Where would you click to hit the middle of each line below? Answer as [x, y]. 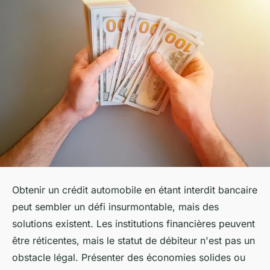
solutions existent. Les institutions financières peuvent [133, 224]
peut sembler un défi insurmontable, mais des [115, 207]
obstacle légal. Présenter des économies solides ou [129, 258]
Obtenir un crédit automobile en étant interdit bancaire [135, 190]
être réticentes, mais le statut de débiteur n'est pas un [133, 241]
